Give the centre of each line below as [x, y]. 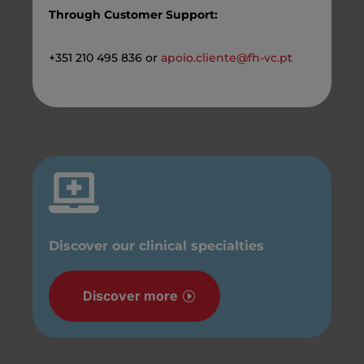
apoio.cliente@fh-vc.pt [227, 57]
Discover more [131, 295]
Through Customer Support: [134, 14]
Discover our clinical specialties [157, 245]
